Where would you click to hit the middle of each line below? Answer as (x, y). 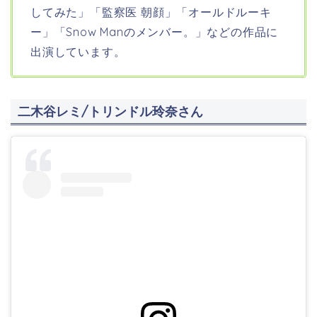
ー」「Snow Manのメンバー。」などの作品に (155, 32)
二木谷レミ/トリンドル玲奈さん (110, 112)
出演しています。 (78, 52)
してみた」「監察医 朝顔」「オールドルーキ (151, 12)
